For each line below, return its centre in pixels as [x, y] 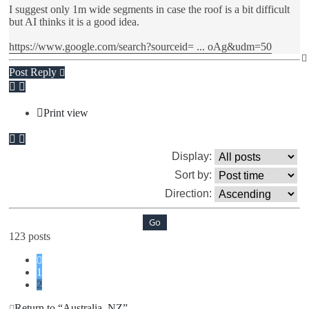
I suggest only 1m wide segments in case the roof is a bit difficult [149, 9]
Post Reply [33, 72]
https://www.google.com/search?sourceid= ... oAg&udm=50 [140, 46]
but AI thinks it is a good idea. [74, 21]
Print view [66, 112]
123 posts [30, 236]
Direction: [190, 193]
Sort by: [195, 175]
